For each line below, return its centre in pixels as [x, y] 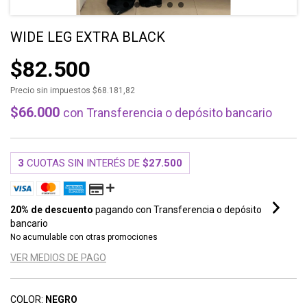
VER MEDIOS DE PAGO [58, 258]
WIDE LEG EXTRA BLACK [88, 37]
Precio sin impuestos [51, 90]
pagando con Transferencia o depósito [177, 210]
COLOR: [27, 299]
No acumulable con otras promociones [84, 237]
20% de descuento [52, 210]
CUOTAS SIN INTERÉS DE [85, 163]
